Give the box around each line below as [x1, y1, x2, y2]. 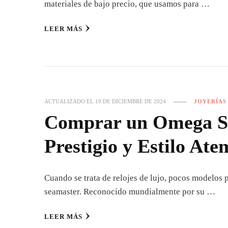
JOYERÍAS [194, 98, 226, 104]
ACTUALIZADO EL [44, 98, 95, 104]
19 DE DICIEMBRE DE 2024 [95, 98, 166, 104]
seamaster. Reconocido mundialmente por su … [44, 187, 215, 196]
